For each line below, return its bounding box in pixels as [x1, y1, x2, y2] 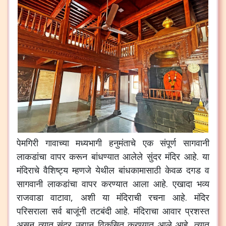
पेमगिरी [17, 137, 38, 149]
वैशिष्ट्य [43, 164, 68, 176]
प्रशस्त [185, 205, 210, 217]
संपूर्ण [160, 137, 177, 149]
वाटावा [50, 191, 71, 203]
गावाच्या [45, 137, 69, 149]
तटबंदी [90, 205, 111, 217]
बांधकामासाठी [119, 164, 161, 176]
